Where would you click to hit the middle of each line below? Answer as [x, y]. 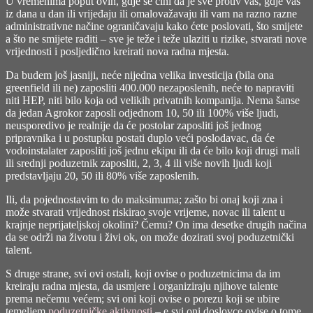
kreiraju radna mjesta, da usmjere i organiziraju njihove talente [142, 286]
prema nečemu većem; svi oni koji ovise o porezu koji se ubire [143, 298]
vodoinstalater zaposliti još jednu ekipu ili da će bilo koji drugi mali [153, 150]
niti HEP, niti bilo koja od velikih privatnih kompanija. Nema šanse [153, 100]
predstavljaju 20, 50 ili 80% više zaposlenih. [102, 175]
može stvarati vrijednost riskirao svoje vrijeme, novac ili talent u [145, 212]
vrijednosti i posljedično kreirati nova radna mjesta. [117, 51]
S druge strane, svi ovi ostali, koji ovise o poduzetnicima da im [143, 273]
